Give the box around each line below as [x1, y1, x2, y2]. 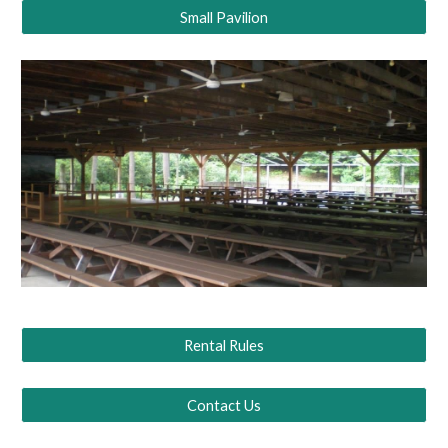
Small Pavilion [180, 8, 268, 26]
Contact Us [187, 396, 261, 414]
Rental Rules [184, 336, 264, 354]
